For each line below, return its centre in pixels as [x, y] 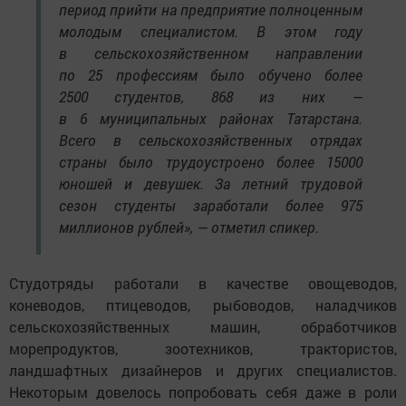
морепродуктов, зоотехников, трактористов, [203, 348]
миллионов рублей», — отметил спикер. [189, 227]
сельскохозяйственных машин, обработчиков [203, 326]
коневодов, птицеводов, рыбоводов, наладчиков [203, 304]
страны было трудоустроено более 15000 [211, 161]
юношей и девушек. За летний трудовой [211, 183]
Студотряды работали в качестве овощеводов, [203, 283]
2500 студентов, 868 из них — [211, 96]
